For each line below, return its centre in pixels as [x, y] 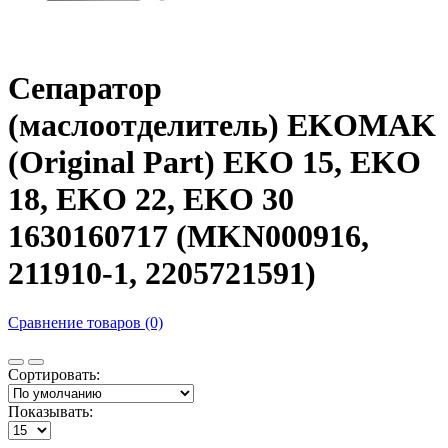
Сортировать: [54, 374]
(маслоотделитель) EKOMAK [222, 125]
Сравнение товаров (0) [85, 322]
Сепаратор [85, 88]
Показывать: [50, 411]
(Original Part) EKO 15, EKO [214, 162]
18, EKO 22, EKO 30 [151, 199]
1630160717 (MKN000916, [188, 236]
